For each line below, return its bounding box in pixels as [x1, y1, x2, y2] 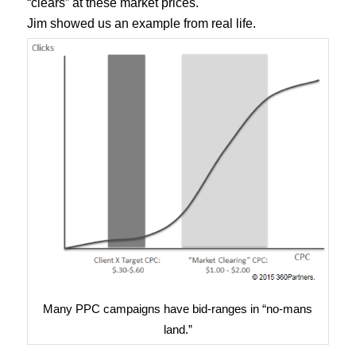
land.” [163, 322, 192, 336]
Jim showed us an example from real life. [26, 17, 256, 31]
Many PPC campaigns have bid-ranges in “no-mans [43, 301, 313, 315]
